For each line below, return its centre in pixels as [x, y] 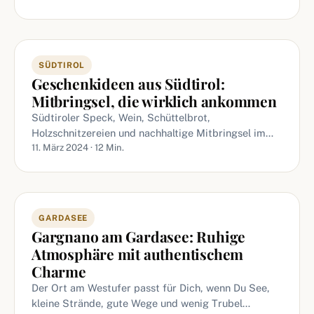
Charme [59, 271]
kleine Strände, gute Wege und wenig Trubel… [141, 303]
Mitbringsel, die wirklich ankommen [154, 101]
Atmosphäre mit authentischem [138, 254]
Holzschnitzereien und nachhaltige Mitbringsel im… [152, 133]
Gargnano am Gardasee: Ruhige [139, 236]
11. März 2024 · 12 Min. [78, 148]
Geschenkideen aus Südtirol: [128, 83]
